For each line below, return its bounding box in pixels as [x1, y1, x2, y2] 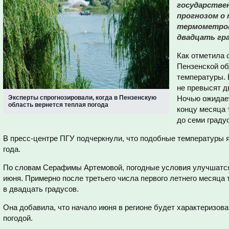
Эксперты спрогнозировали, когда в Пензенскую [8, 94, 156, 101]
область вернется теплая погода [8, 101, 108, 108]
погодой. [3, 214, 33, 222]
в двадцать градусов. [3, 185, 79, 193]
